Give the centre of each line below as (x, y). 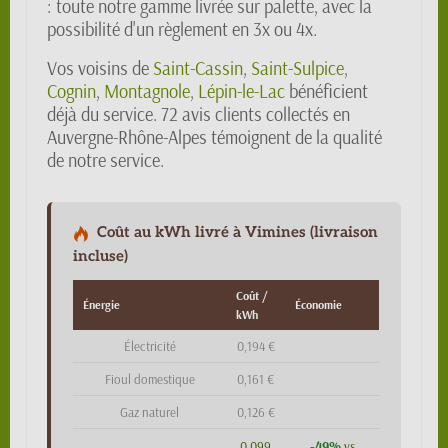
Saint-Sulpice (297, 68)
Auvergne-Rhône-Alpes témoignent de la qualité (214, 137)
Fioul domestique (149, 379)
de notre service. (105, 160)
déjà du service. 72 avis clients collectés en (198, 114)
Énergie (101, 304)
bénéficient (326, 91)
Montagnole (147, 91)
